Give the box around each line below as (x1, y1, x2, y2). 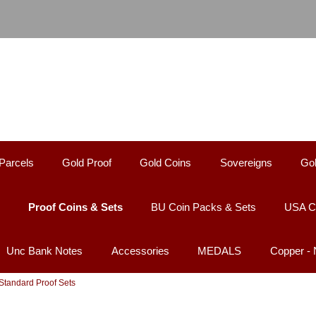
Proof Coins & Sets (28, 200, 123, 213)
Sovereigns (219, 157, 272, 169)
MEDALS (197, 245, 242, 257)
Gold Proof (61, 157, 111, 169)
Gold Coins (140, 157, 192, 169)
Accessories (111, 245, 169, 257)
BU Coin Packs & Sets (151, 200, 256, 213)
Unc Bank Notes (6, 245, 83, 257)
